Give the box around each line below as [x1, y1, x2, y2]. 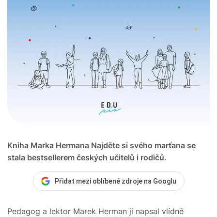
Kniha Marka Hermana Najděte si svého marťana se [7, 140, 196, 150]
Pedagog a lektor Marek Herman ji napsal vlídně [7, 206, 184, 216]
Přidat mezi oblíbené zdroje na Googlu [54, 177, 176, 185]
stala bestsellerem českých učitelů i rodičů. [7, 152, 167, 162]
